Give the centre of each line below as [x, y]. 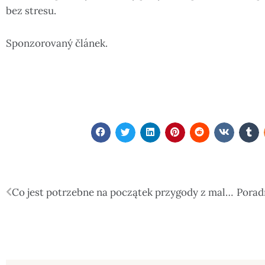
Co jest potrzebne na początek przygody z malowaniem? [229, 192]
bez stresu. [31, 10]
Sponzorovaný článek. [57, 43]
